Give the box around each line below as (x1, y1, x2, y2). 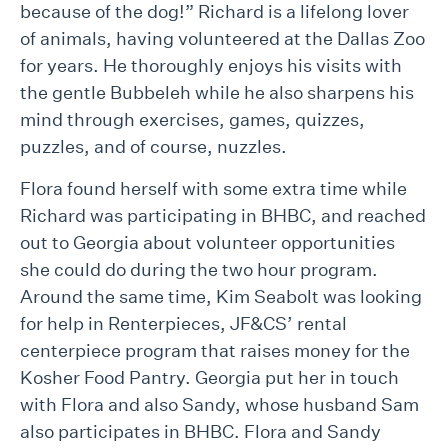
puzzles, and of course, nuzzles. (20, 136, 287, 158)
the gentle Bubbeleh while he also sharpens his (20, 82, 414, 104)
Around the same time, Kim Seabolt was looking (20, 286, 422, 308)
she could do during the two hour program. (20, 259, 378, 281)
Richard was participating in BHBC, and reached (20, 205, 426, 227)
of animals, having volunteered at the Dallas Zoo (20, 28, 425, 50)
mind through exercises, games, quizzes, (20, 109, 365, 131)
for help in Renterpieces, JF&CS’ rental (20, 313, 347, 335)
